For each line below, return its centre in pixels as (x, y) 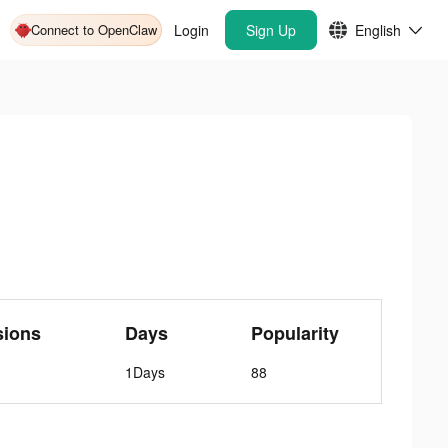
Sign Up (271, 30)
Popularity (295, 333)
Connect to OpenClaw (94, 29)
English (378, 30)
